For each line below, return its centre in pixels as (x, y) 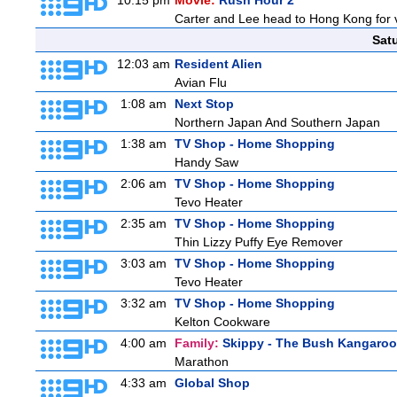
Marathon (202, 362)
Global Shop (212, 383)
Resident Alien (218, 64)
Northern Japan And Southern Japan (277, 122)
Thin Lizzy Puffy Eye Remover (259, 242)
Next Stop (204, 104)
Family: (198, 343)
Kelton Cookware (222, 322)
